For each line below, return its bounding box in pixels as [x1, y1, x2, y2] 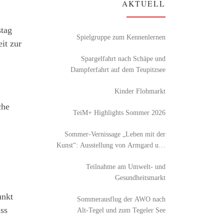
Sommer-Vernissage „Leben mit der [64, 130, 165, 138]
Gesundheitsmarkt [115, 173, 165, 182]
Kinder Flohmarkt [114, 87, 165, 95]
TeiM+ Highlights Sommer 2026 [73, 108, 165, 117]
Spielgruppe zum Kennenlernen [76, 33, 165, 41]
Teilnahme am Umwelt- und [86, 162, 165, 171]
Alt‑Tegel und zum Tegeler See [77, 206, 165, 214]
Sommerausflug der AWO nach [77, 195, 165, 203]
